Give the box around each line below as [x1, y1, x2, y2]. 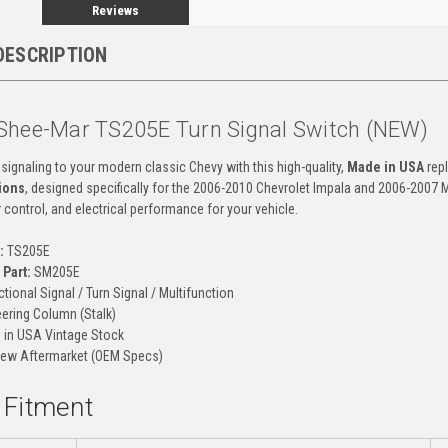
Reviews [91, 2, 139, 18]
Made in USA [346, 158, 424, 175]
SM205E [30, 263, 80, 280]
